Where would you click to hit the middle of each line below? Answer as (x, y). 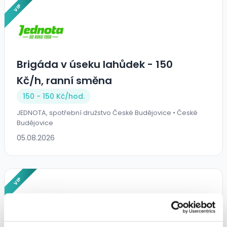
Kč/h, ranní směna (64, 81)
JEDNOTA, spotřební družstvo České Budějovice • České (107, 113)
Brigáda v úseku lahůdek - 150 (95, 65)
